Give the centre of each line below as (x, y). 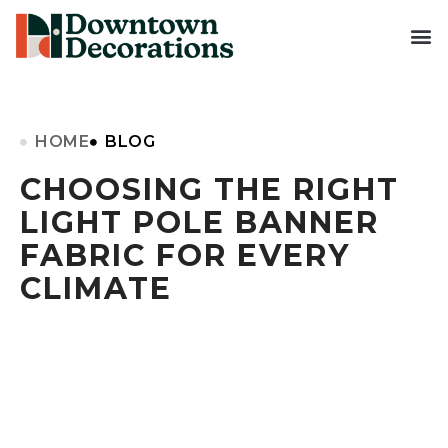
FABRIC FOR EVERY (185, 256)
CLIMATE (96, 289)
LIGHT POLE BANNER (199, 223)
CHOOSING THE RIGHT (209, 190)
